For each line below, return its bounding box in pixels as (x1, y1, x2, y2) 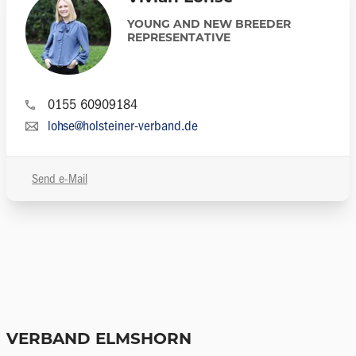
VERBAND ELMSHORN (6, 332, 192, 348)
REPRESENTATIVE (127, 33, 230, 44)
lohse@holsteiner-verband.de (48, 118, 198, 134)
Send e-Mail (32, 172, 87, 186)
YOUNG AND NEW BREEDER (127, 19, 291, 31)
